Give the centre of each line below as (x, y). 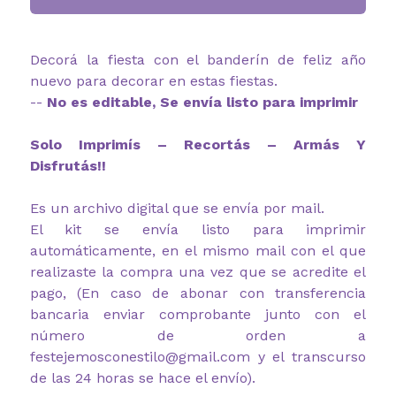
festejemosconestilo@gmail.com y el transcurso (198, 356)
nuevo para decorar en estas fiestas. (153, 80)
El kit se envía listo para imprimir (198, 229)
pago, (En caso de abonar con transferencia (198, 293)
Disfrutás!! (68, 165)
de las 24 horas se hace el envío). (142, 377)
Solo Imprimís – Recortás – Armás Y (198, 144)
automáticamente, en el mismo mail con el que (198, 250)
